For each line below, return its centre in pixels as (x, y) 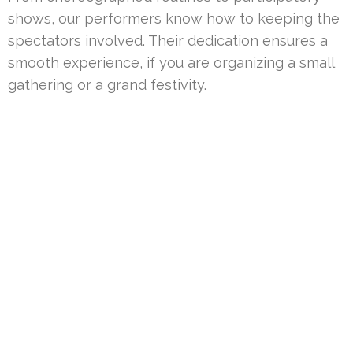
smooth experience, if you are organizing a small (171, 62)
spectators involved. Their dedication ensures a (168, 40)
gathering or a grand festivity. (107, 84)
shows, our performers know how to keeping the (174, 18)
